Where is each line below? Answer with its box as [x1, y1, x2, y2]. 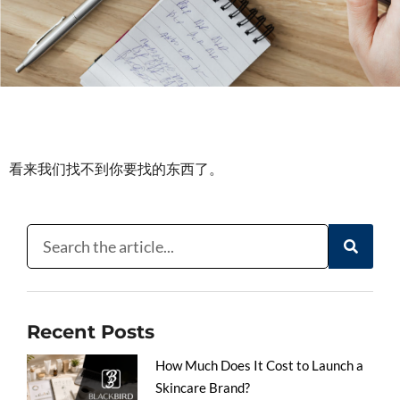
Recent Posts [27, 320, 154, 343]
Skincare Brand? [155, 379, 251, 396]
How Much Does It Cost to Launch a [155, 356, 364, 373]
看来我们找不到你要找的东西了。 [9, 159, 223, 178]
